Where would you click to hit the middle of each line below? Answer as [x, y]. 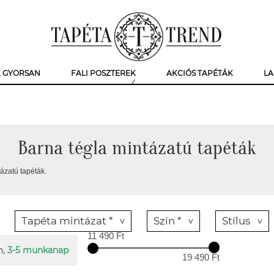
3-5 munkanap [38, 250]
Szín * [167, 221]
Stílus [236, 221]
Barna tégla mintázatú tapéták [137, 148]
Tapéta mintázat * [67, 221]
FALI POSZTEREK [103, 73]
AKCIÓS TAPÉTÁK [200, 73]
